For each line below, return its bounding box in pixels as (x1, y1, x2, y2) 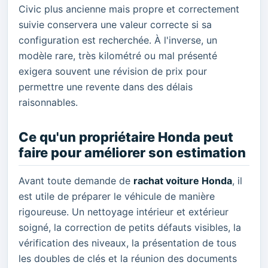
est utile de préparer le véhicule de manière (19, 190, 215, 202)
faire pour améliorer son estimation (19, 144, 246, 160)
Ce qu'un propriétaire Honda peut (19, 129, 233, 145)
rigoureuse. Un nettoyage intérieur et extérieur (19, 205, 229, 218)
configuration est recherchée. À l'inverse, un (19, 33, 217, 46)
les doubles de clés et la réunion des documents (19, 252, 237, 264)
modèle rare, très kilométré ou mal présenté (19, 49, 217, 62)
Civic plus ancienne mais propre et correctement (19, 2, 239, 15)
